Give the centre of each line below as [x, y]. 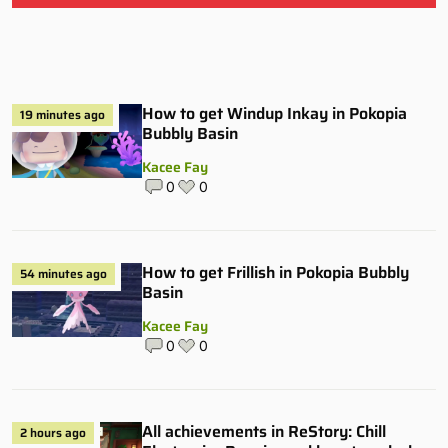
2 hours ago [53, 433]
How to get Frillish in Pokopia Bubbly [275, 273]
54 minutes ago [63, 274]
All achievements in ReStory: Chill [264, 432]
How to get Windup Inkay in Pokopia [274, 114]
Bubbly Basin [190, 134]
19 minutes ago [62, 115]
